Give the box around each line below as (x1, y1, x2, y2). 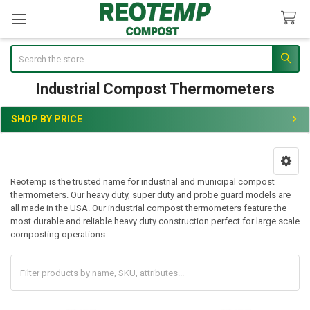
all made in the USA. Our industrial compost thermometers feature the (10, 203, 286, 214)
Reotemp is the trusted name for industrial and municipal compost (10, 176, 275, 188)
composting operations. (10, 229, 107, 240)
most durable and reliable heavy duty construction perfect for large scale (10, 216, 300, 227)
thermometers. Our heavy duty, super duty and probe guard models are (10, 190, 291, 201)
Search (10, 46, 38, 57)
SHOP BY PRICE (11, 113, 82, 125)
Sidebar (10, 126, 55, 141)
